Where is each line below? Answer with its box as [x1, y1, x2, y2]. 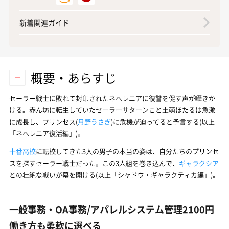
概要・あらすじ [31, 68, 117, 87]
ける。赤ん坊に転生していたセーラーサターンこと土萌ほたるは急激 [9, 105, 215, 114]
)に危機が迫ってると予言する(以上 [111, 117, 215, 126]
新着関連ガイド [19, 17, 70, 28]
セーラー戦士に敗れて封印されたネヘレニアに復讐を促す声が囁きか [9, 93, 215, 103]
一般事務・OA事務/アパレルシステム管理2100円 [9, 202, 214, 216]
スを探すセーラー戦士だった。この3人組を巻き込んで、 [9, 158, 179, 168]
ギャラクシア [179, 158, 219, 168]
